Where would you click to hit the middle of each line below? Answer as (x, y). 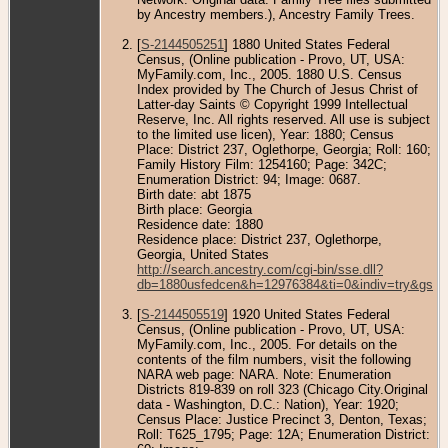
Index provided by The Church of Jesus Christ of (277, 89)
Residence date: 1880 (200, 224)
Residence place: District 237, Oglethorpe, (259, 239)
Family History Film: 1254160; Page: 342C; (262, 164)
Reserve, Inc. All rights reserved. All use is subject (283, 119)
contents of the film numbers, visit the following (274, 359)
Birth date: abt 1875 (194, 194)
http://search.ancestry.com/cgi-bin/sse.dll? (260, 269)
